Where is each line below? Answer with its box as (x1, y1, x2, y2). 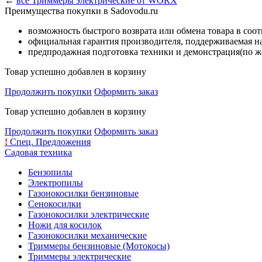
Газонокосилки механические (28, 230, 147, 241)
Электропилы (28, 178, 83, 188)
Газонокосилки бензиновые (28, 188, 139, 199)
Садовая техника (5, 147, 72, 158)
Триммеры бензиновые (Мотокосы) (28, 241, 170, 251)
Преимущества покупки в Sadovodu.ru (5, 6, 158, 16)
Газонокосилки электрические (28, 209, 149, 220)
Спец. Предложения (8, 137, 91, 147)
